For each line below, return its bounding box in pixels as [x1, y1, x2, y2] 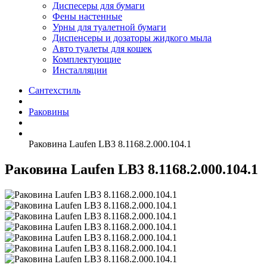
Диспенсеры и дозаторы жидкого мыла [52, 33, 212, 43]
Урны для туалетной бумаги [52, 22, 166, 32]
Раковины [29, 107, 69, 117]
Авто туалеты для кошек [52, 44, 152, 54]
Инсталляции [52, 65, 107, 75]
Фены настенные [52, 11, 122, 21]
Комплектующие [52, 54, 121, 64]
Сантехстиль [29, 85, 80, 95]
